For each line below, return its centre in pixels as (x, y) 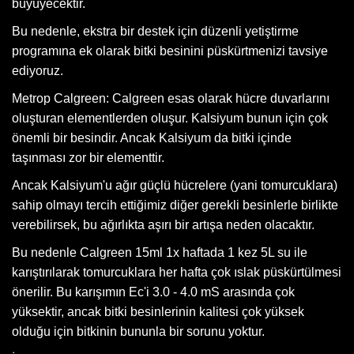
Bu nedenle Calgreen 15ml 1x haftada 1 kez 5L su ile (160, 252)
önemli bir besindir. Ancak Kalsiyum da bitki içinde (152, 137)
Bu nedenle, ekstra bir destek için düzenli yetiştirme (155, 31)
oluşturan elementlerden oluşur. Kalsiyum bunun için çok (170, 118)
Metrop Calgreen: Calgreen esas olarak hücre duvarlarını (171, 98)
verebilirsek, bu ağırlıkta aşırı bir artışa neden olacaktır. (163, 224)
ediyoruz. (38, 70)
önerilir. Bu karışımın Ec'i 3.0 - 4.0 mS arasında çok (153, 292)
